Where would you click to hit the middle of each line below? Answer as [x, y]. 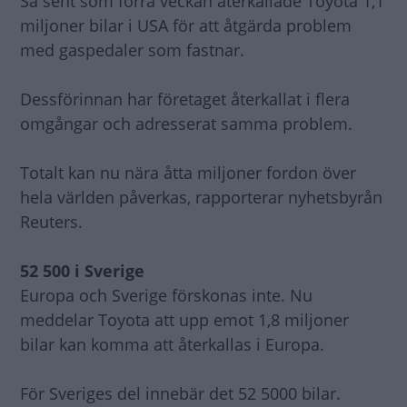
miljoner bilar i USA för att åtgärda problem [186, 26]
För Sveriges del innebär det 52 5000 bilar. [180, 394]
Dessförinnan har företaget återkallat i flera [185, 99]
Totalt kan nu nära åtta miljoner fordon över [188, 173]
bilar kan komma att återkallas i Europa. [172, 345]
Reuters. [51, 222]
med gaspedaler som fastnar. [132, 50]
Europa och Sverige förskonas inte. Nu [166, 296]
